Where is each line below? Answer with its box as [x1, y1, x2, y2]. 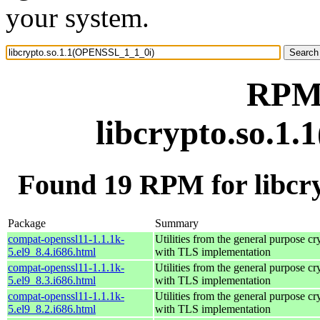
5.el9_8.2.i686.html [8, 302, 96, 315]
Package [8, 216, 46, 229]
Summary [155, 216, 199, 229]
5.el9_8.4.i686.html [8, 245, 96, 258]
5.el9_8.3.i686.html [8, 274, 96, 286]
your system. [6, 2, 149, 33]
